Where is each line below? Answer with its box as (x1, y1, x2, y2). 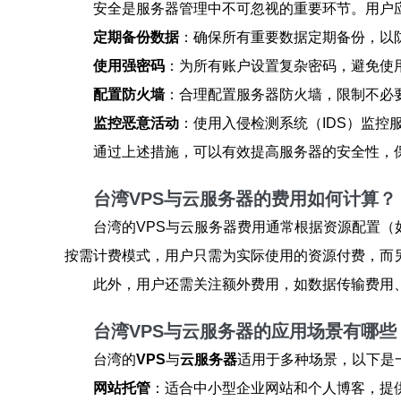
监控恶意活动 (93, 115, 179, 131)
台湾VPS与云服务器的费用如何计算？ (93, 189, 397, 209)
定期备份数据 (93, 30, 179, 45)
